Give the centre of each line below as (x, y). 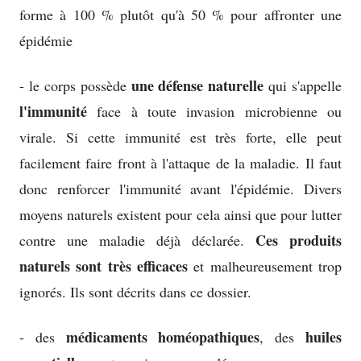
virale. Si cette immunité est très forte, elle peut (180, 137)
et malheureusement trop (265, 266)
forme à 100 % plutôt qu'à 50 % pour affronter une (180, 15)
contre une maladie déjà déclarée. (137, 241)
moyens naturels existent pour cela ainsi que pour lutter (180, 215)
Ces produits (299, 241)
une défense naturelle (197, 86)
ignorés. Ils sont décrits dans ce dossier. (135, 292)
